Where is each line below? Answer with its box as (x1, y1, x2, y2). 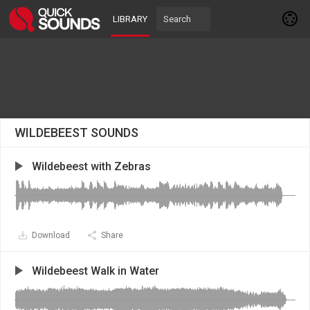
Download (32, 230, 70, 240)
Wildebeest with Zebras (32, 160, 151, 173)
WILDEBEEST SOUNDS (15, 125, 138, 140)
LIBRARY (113, 14, 147, 24)
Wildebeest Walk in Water (32, 264, 159, 277)
